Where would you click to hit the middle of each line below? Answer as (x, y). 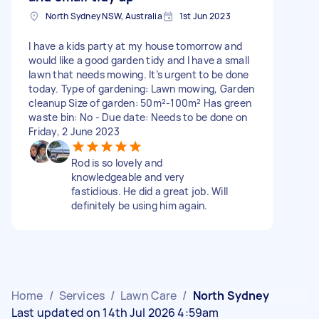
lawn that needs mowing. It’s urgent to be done (139, 74)
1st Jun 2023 (205, 16)
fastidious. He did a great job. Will (150, 191)
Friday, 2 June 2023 (74, 131)
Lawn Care (149, 295)
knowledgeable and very (128, 177)
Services (82, 295)
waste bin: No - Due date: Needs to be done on (138, 117)
